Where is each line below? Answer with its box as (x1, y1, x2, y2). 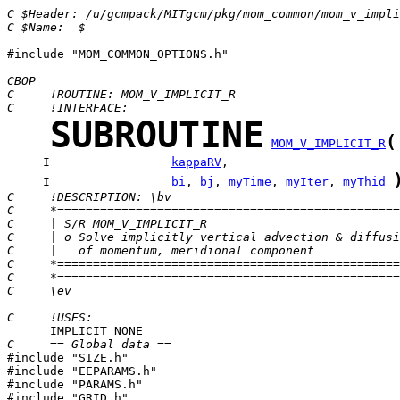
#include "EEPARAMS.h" (7, 364, 157, 378)
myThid (343, 175, 386, 188)
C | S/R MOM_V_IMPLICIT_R (7, 217, 207, 230)
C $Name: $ (7, 21, 86, 34)
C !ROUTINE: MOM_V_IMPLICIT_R (7, 87, 236, 101)
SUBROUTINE (50, 114, 264, 155)
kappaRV (171, 155, 221, 169)
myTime (229, 175, 271, 188)
